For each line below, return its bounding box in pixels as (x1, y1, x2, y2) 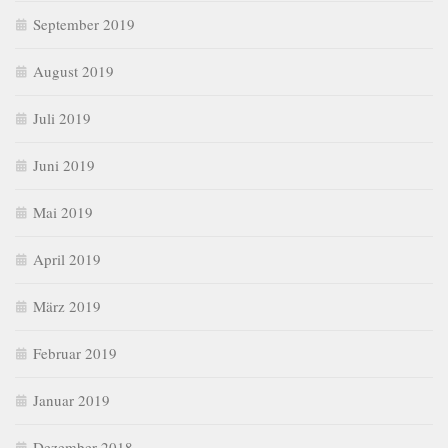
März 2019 (33, 296, 101, 317)
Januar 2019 (33, 390, 110, 411)
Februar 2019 (33, 343, 117, 364)
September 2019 (33, 14, 135, 35)
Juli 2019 (33, 108, 91, 129)
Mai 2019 (33, 202, 93, 223)
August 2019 (33, 61, 114, 82)
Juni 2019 (33, 155, 95, 176)
